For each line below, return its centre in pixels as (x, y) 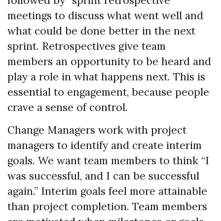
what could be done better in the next (101, 31)
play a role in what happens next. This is (106, 76)
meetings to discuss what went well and (105, 15)
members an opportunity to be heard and (109, 61)
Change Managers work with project (97, 130)
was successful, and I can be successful (103, 176)
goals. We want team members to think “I (108, 160)
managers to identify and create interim (105, 145)
